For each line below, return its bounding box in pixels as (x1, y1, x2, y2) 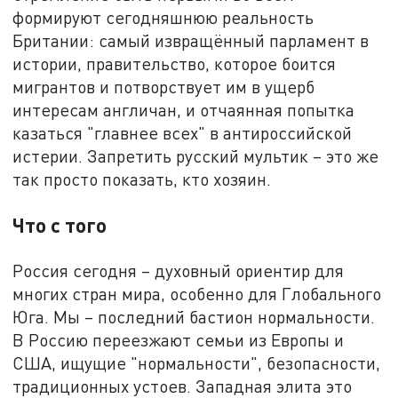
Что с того (12, 211, 107, 237)
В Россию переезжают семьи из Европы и (12, 329, 345, 350)
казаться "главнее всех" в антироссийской (12, 122, 353, 143)
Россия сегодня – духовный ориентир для (12, 259, 345, 281)
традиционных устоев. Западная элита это (12, 375, 353, 396)
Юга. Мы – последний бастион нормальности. (12, 306, 376, 327)
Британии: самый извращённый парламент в (12, 29, 370, 51)
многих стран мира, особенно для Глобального (12, 283, 382, 304)
